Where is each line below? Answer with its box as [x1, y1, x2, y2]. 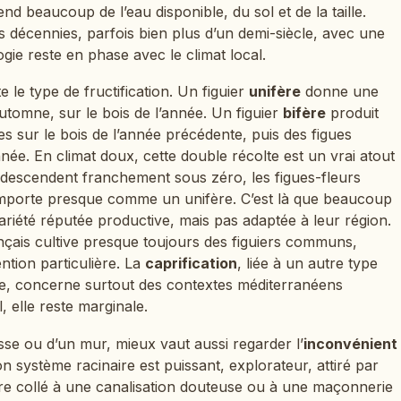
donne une [301, 82, 379, 101]
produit [326, 104, 379, 123]
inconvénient [303, 334, 397, 353]
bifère [283, 104, 326, 123]
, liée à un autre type [237, 254, 378, 273]
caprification [145, 254, 237, 273]
